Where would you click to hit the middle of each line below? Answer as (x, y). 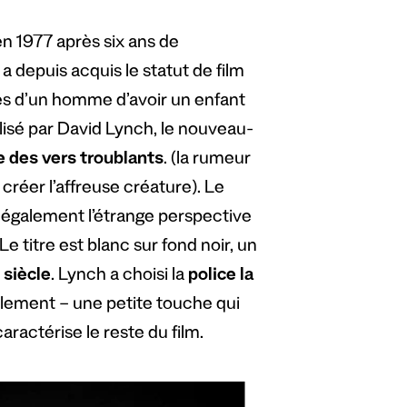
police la (220, 277)
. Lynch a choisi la (119, 277)
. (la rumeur (207, 160)
